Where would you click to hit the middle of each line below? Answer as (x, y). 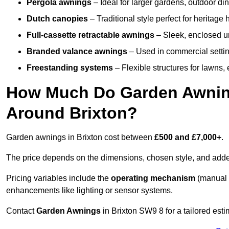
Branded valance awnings (77, 52)
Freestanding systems (70, 68)
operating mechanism (153, 178)
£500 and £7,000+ (188, 138)
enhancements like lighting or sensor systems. (89, 191)
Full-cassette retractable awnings (90, 35)
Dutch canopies (57, 19)
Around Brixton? (72, 113)
